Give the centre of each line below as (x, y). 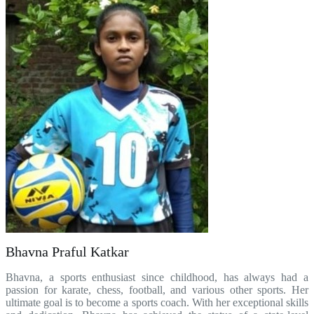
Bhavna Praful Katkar (67, 252)
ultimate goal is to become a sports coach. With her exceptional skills (157, 302)
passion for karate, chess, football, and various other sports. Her (157, 290)
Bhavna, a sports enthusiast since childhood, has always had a (157, 277)
